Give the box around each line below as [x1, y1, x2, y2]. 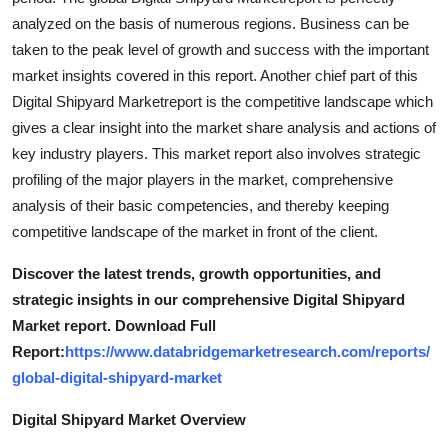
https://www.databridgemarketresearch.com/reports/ [65, 342, 430, 360]
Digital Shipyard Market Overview [12, 410, 246, 428]
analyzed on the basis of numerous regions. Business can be [12, 14, 409, 32]
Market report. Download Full [12, 316, 216, 334]
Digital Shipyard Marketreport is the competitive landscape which [12, 92, 433, 110]
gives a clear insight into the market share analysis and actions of [12, 118, 436, 136]
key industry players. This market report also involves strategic [12, 144, 421, 162]
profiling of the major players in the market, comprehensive [12, 170, 393, 188]
